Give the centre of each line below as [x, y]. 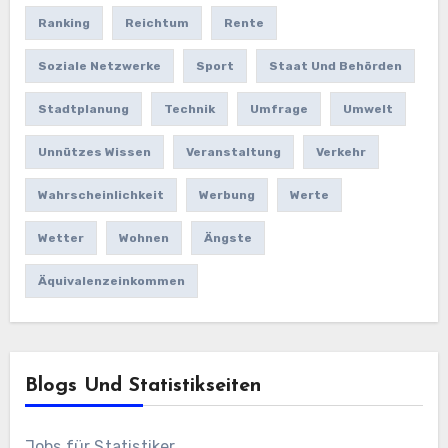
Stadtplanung [83, 109]
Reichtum [156, 23]
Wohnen [143, 238]
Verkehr [340, 152]
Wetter [60, 238]
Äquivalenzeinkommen [111, 281]
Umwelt [367, 109]
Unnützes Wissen [94, 152]
